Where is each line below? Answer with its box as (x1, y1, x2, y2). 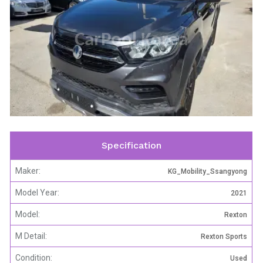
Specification (101, 140, 161, 151)
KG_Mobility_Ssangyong (168, 167, 247, 176)
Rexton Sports (201, 232, 247, 241)
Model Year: (15, 187, 59, 197)
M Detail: (15, 231, 47, 241)
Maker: (15, 166, 41, 176)
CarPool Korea (75, 30, 188, 50)
